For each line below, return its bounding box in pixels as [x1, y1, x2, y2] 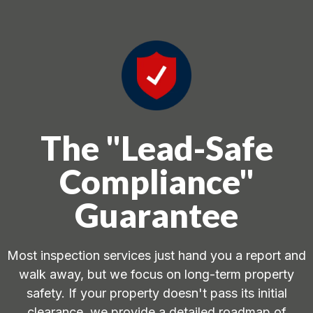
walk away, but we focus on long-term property [19, 267, 294, 282]
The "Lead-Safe [40, 128, 273, 168]
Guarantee [75, 195, 238, 235]
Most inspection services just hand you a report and [7, 248, 306, 263]
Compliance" [59, 161, 254, 202]
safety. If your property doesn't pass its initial [26, 286, 287, 301]
